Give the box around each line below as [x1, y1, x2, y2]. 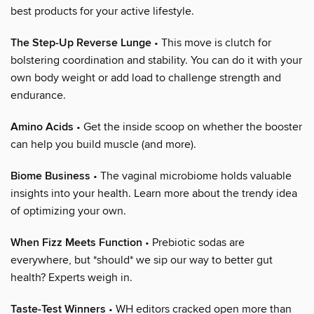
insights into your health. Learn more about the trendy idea [11, 186, 297, 200]
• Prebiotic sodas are [142, 235, 245, 250]
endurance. [11, 88, 66, 102]
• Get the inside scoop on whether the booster [74, 119, 302, 134]
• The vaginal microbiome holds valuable [90, 168, 292, 183]
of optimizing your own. [11, 203, 126, 218]
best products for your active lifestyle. [11, 4, 194, 18]
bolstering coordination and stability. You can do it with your [11, 53, 302, 67]
